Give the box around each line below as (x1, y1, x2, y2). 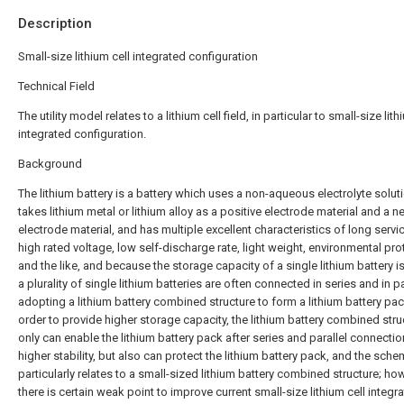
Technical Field (18, 79, 95, 93)
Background (18, 157, 82, 170)
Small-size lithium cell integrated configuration (18, 50, 258, 63)
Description (18, 15, 92, 32)
